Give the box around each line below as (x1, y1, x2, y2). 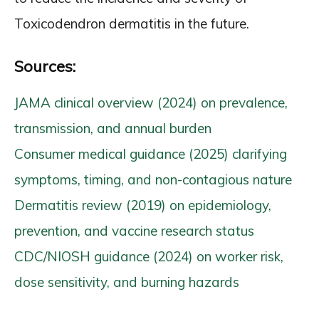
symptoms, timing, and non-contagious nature (14, 171, 292, 188)
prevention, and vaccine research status (14, 222, 254, 239)
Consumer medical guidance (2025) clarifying (14, 145, 287, 162)
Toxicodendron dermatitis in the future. (14, 15, 249, 32)
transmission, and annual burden (14, 120, 211, 137)
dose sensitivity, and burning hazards (14, 273, 239, 291)
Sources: (14, 56, 75, 76)
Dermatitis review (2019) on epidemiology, (14, 197, 271, 214)
